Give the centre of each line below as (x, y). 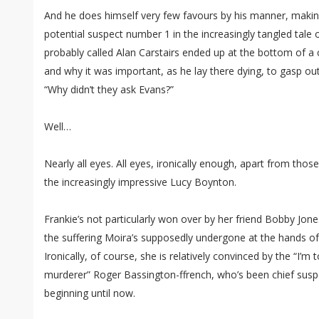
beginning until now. (90, 293)
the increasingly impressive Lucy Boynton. (140, 182)
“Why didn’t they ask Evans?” (109, 90)
